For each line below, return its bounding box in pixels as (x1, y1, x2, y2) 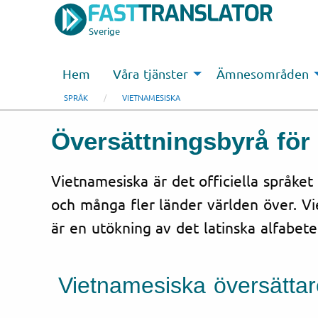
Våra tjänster (113, 66, 188, 82)
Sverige (89, 25, 120, 37)
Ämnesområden (216, 66, 309, 82)
